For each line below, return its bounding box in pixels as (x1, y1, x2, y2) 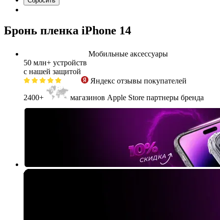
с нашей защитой (24, 67, 81, 76)
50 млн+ (24, 58, 53, 67)
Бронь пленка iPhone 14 (4, 24, 131, 37)
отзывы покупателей (117, 77, 187, 85)
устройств (53, 58, 87, 67)
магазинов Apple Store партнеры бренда (70, 93, 204, 102)
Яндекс (90, 77, 115, 85)
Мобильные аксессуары (86, 50, 168, 58)
